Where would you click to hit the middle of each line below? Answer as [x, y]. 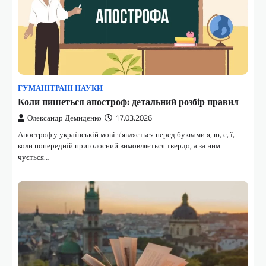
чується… [34, 157]
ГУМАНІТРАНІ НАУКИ [60, 88]
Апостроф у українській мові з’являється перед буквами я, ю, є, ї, [126, 134]
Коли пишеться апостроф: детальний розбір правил [128, 102]
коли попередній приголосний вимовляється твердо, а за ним [119, 146]
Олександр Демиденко [64, 118]
